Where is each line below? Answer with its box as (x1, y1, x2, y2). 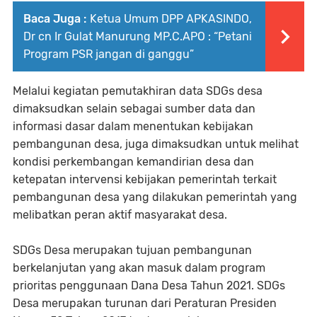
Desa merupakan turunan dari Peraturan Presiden (13, 296, 277, 310)
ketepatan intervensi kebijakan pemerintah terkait (13, 173, 277, 186)
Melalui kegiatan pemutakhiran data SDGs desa (13, 84, 263, 98)
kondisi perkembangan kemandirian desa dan (13, 155, 254, 168)
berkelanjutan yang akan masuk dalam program (13, 261, 265, 275)
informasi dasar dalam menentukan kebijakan (13, 120, 253, 133)
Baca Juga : (23, 12, 86, 25)
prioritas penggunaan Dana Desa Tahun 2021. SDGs (13, 279, 285, 292)
